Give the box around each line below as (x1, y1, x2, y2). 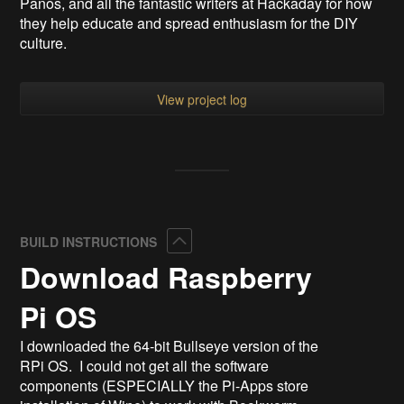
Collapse (192, 231, 243, 250)
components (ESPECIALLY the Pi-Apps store (20, 375, 309, 397)
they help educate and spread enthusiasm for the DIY (20, 13, 359, 34)
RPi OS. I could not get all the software (20, 355, 270, 377)
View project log (157, 90, 247, 109)
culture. (20, 32, 68, 54)
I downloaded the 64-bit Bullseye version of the (20, 335, 319, 357)
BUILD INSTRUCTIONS (20, 233, 161, 252)
